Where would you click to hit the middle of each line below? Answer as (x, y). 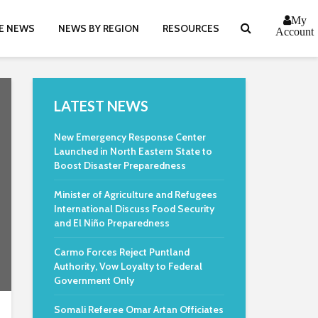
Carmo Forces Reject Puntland (122, 252)
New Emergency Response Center (130, 137)
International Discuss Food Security (134, 209)
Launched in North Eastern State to (133, 151)
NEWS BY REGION (99, 28)
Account (295, 31)
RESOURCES (191, 28)
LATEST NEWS (101, 106)
